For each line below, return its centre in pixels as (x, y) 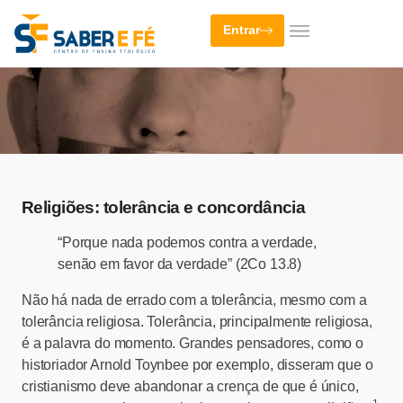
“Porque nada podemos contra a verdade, (187, 242)
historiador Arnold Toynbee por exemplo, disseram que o (197, 364)
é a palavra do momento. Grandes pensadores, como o (193, 343)
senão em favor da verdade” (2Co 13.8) (180, 264)
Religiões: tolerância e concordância (164, 207)
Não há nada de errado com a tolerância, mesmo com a (194, 300)
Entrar (242, 31)
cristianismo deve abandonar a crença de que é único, (190, 386)
